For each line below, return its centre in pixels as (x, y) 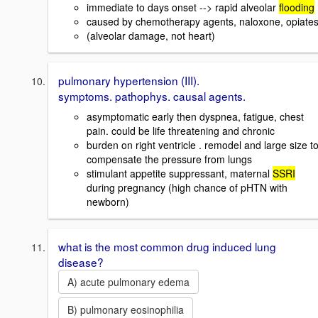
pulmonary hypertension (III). (129, 81)
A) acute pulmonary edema (128, 281)
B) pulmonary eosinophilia (126, 309)
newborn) (108, 201)
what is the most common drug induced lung (167, 246)
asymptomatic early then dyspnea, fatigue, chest (195, 116)
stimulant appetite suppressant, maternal (180, 173)
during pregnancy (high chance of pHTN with (187, 187)
